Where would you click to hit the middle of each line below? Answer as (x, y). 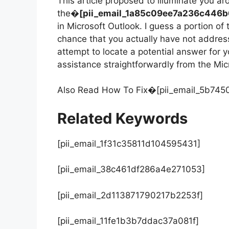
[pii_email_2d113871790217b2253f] (130, 195)
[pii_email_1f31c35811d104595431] (129, 143)
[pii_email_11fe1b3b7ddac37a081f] (128, 221)
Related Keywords (122, 118)
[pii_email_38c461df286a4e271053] (131, 169)
